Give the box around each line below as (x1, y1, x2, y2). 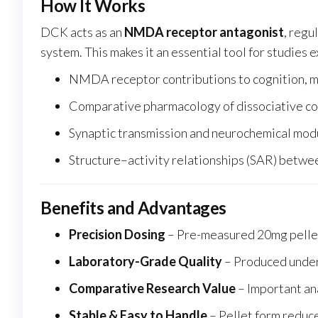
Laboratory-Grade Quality (69, 253, 222, 270)
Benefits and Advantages (40, 197, 226, 219)
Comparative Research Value (69, 280, 236, 297)
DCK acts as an (40, 24, 124, 40)
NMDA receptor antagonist (124, 24, 284, 40)
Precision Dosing (69, 226, 165, 243)
